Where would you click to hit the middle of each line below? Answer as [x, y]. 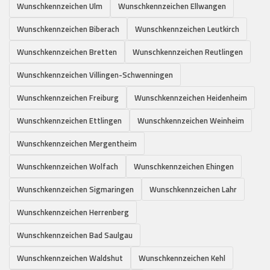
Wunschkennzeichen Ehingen [184, 166]
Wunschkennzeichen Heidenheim [191, 97]
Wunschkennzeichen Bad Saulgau [75, 235]
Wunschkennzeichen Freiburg [68, 97]
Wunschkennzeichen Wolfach [67, 166]
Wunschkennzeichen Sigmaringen [75, 189]
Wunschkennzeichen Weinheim [191, 120]
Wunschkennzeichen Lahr [193, 189]
